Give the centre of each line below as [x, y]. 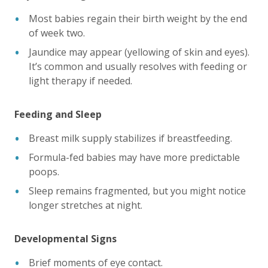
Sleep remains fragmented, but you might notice [137, 191]
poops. [44, 172]
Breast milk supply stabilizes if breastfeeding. [130, 138]
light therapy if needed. [80, 81]
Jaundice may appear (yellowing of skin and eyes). [139, 52]
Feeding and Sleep [58, 114]
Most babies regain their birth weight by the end [138, 19]
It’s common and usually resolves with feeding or [138, 66]
